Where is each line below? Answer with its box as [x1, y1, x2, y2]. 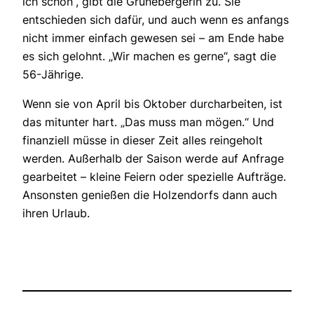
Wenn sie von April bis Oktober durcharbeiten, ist [22, 97, 282, 111]
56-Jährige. [22, 67, 83, 82]
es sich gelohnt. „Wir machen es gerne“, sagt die [22, 49, 276, 64]
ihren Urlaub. [22, 206, 90, 221]
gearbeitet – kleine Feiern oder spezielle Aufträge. [22, 170, 286, 184]
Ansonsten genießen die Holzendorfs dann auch [22, 188, 277, 203]
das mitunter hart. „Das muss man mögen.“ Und [22, 115, 274, 130]
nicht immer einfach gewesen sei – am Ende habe [22, 31, 284, 46]
